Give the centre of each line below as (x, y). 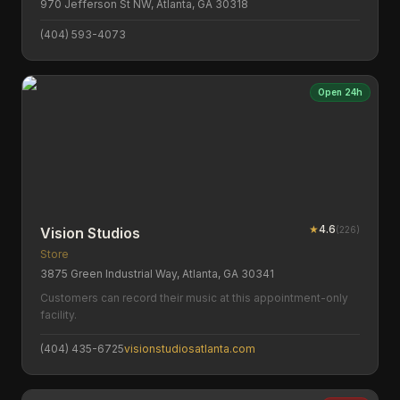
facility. (58, 315)
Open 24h (340, 92)
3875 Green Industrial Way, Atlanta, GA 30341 (157, 274)
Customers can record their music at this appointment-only (194, 298)
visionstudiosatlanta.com (190, 349)
